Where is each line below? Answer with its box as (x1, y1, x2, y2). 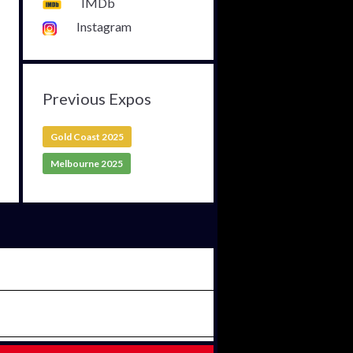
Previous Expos (42, 89, 151, 109)
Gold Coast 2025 (50, 131, 124, 143)
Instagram (76, 19, 132, 35)
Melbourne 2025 (50, 158, 123, 170)
